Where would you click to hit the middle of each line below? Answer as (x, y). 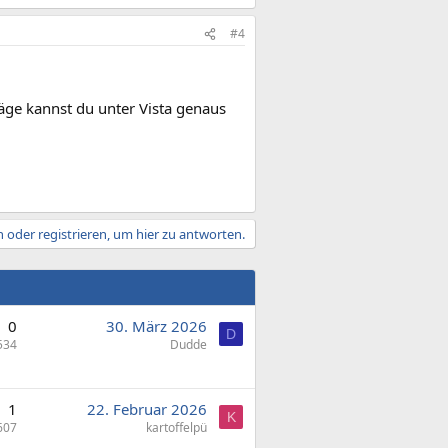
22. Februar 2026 (147, 408)
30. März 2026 (156, 325)
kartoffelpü (176, 427)
